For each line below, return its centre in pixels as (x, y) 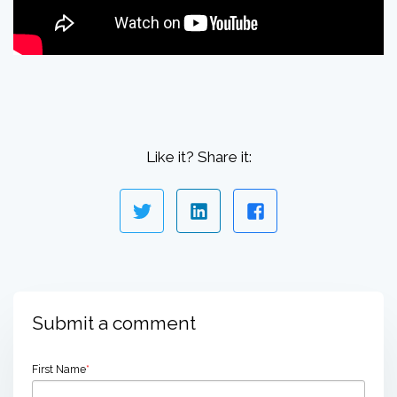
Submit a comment (114, 323)
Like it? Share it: (198, 156)
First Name (59, 369)
